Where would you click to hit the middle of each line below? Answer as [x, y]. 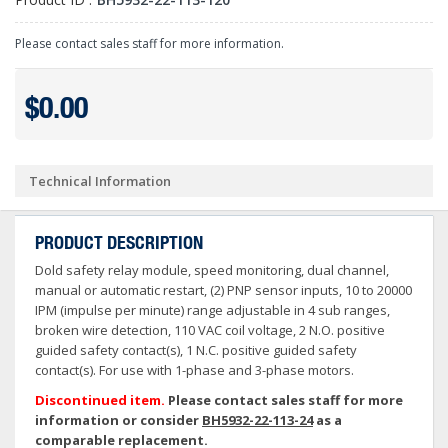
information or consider [118, 420]
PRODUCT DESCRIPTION [119, 242]
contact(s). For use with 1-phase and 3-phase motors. [194, 370]
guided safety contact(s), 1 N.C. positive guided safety [196, 350]
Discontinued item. [100, 400]
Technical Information [100, 181]
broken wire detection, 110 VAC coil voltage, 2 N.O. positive [210, 330]
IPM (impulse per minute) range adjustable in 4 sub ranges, [212, 310]
